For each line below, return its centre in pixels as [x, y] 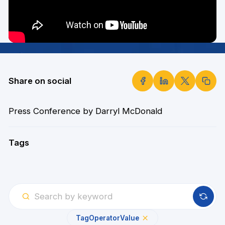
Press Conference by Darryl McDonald [85, 111]
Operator [104, 218]
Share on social [40, 81]
